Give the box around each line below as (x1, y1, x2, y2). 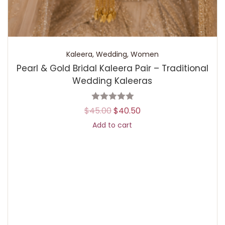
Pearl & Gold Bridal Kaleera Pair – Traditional (16, 62, 208, 74)
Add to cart (92, 120, 133, 130)
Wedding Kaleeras (72, 75, 153, 87)
